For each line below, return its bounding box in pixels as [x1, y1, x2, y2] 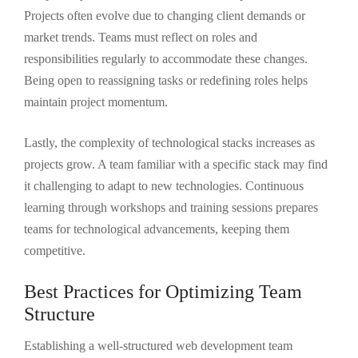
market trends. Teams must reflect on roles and [24, 30, 257, 44]
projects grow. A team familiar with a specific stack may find [24, 157, 328, 171]
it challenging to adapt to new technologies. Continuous [24, 179, 304, 193]
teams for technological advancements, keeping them [24, 222, 289, 236]
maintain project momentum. [24, 95, 168, 109]
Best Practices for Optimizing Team [24, 281, 302, 302]
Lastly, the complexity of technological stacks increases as [24, 136, 315, 149]
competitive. [24, 244, 86, 257]
